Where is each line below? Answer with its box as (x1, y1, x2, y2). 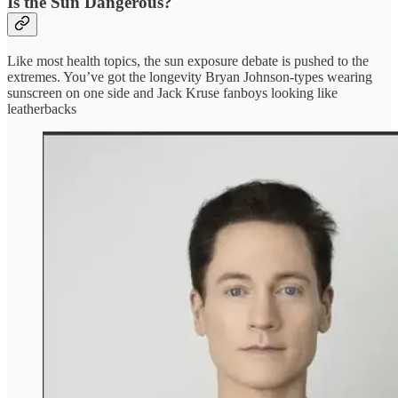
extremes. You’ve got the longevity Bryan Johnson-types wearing (7, 68, 372, 84)
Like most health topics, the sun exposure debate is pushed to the (7, 52, 369, 68)
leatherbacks (7, 100, 76, 116)
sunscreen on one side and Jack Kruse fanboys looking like (7, 84, 338, 100)
